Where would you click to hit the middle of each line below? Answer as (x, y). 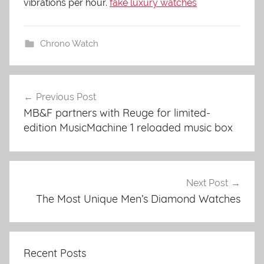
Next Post (207, 183)
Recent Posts (55, 253)
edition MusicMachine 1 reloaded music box (128, 128)
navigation (48, 122)
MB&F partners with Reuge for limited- (117, 113)
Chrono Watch (69, 44)
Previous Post (66, 97)
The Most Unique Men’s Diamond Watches (138, 199)
